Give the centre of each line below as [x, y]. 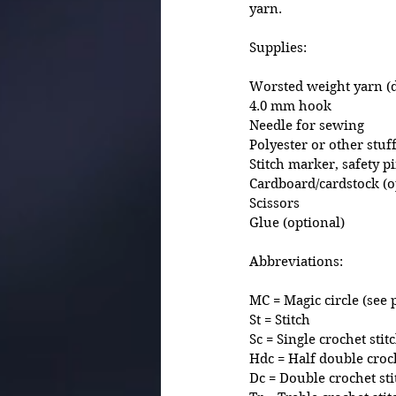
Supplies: [278, 48]
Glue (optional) [297, 223]
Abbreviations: [296, 262]
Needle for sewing [308, 126]
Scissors [274, 203]
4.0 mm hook [292, 106]
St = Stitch [280, 320]
